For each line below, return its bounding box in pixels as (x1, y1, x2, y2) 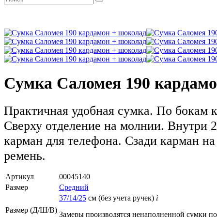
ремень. (4, 148, 46, 163)
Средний (59, 183, 89, 191)
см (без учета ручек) (86, 193, 156, 202)
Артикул (5, 172, 34, 181)
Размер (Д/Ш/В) (5, 205, 57, 214)
